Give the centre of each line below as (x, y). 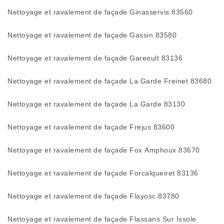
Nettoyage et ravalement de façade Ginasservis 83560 (100, 12)
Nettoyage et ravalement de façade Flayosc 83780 (93, 196)
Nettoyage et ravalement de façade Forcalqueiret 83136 (103, 173)
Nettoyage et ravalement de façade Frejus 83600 (91, 127)
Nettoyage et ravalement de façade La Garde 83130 (96, 104)
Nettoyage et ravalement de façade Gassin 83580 (92, 35)
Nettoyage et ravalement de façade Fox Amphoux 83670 (104, 150)
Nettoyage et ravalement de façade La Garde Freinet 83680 (109, 81)
